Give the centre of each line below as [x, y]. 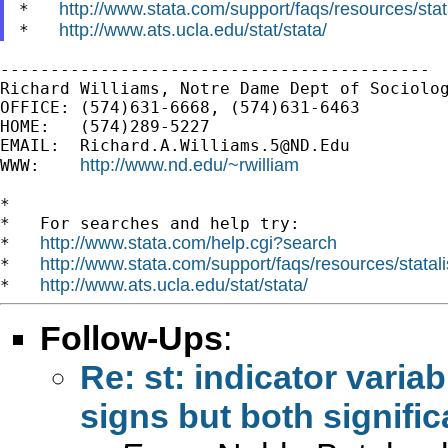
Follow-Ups [131, 337]
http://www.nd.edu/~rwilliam [189, 164]
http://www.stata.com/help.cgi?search [188, 242]
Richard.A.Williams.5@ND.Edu [215, 145]
